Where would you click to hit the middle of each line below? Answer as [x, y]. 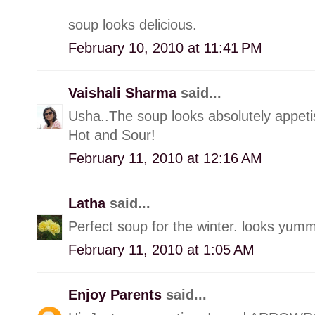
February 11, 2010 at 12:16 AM [165, 158]
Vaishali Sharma [124, 92]
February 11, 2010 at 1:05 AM [161, 249]
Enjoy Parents [117, 294]
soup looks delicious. [133, 24]
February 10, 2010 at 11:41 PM [165, 47]
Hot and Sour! [112, 135]
